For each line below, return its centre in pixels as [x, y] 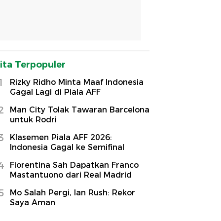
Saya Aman [33, 202]
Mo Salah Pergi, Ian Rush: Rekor [73, 192]
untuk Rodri [33, 119]
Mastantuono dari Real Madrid [71, 175]
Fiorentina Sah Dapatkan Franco [74, 165]
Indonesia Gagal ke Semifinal [67, 147]
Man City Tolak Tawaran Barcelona [80, 110]
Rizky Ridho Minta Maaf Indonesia [77, 82]
